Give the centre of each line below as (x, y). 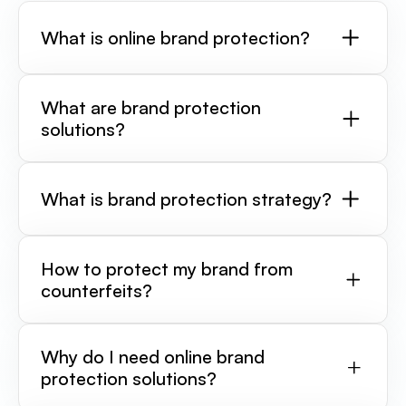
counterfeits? (97, 290)
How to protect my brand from (167, 269)
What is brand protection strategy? (186, 199)
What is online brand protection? (175, 38)
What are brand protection (151, 107)
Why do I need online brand (153, 357)
